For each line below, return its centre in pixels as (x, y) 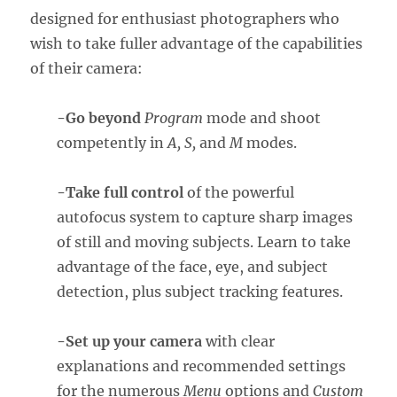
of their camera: (87, 69)
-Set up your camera (130, 342)
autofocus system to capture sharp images (205, 218)
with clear (239, 342)
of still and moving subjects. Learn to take (204, 242)
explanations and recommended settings (202, 366)
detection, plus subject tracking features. (200, 292)
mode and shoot (262, 118)
